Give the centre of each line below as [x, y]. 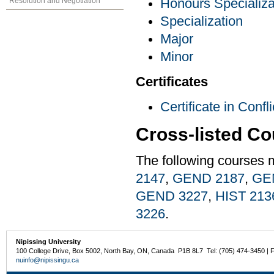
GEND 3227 [172, 197]
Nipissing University [49, 242]
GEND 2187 [209, 179]
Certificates [172, 82]
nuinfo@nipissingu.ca [48, 260]
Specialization [202, 22]
